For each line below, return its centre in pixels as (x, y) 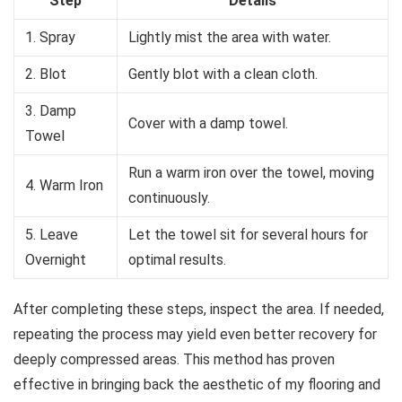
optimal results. (177, 260)
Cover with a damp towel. (208, 124)
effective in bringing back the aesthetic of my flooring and (197, 385)
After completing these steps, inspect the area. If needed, (199, 310)
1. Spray (50, 38)
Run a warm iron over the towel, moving (251, 173)
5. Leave (52, 235)
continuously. (169, 198)
